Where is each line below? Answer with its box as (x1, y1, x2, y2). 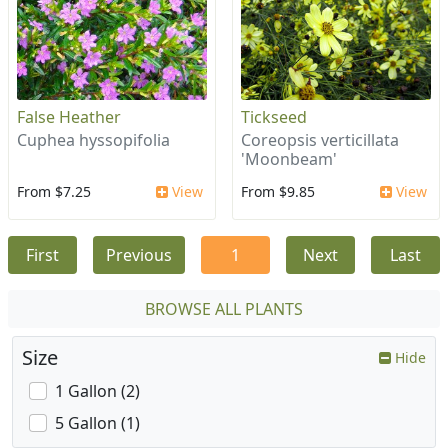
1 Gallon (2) (55, 380, 140, 403)
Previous (106, 244, 172, 267)
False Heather (17, 106, 121, 129)
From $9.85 (241, 182, 315, 202)
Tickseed (241, 106, 307, 129)
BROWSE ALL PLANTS (145, 298, 303, 321)
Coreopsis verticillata (241, 129, 399, 152)
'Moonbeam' (241, 148, 337, 171)
